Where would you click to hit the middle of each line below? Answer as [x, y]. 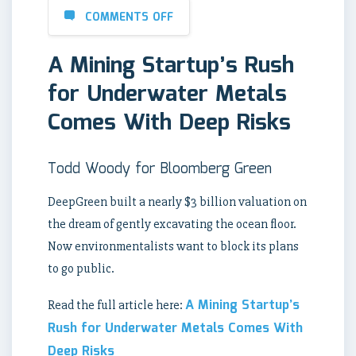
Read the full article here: [116, 305]
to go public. [81, 268]
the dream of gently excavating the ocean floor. [172, 224]
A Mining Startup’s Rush [171, 66]
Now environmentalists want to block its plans [173, 246]
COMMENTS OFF [129, 17]
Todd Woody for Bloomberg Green [160, 169]
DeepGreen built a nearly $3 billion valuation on [177, 201]
